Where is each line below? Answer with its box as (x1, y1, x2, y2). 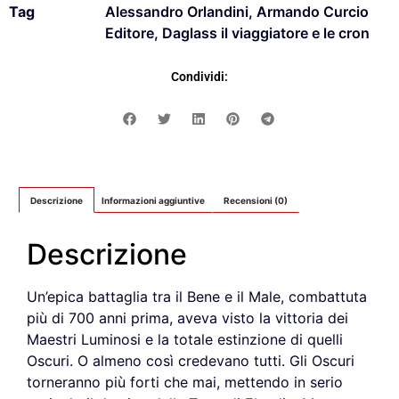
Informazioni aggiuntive (102, 194, 205, 206)
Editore (105, 24, 154, 43)
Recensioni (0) (224, 194, 288, 206)
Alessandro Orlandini (105, 3, 248, 21)
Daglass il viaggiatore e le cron (162, 24, 370, 43)
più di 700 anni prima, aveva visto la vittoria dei (27, 308, 348, 327)
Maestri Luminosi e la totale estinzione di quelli (27, 330, 343, 348)
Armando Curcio (256, 3, 369, 21)
